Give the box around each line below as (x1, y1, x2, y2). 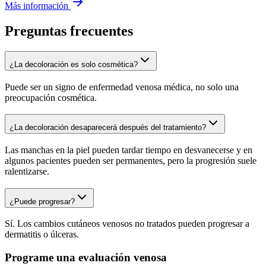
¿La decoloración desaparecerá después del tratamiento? (9, 123, 206, 132)
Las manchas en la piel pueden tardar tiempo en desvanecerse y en (5, 145, 252, 156)
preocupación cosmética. (5, 92, 97, 103)
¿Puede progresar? (9, 197, 75, 206)
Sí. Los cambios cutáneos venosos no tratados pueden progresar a (5, 218, 249, 229)
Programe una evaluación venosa (5, 251, 167, 264)
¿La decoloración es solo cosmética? (9, 59, 138, 69)
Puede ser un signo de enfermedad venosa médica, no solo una (5, 81, 239, 92)
